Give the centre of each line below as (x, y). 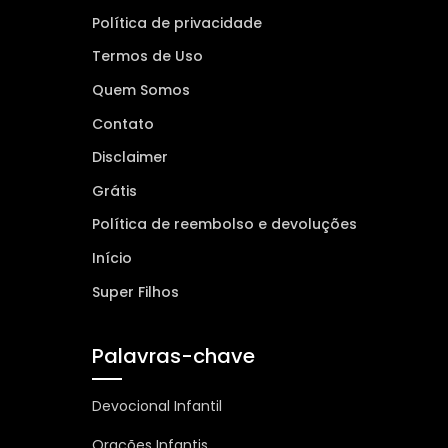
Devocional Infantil (156, 405)
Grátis (114, 190)
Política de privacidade (176, 22)
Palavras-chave (173, 355)
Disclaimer (129, 157)
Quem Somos (140, 89)
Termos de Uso (147, 56)
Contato (122, 123)
